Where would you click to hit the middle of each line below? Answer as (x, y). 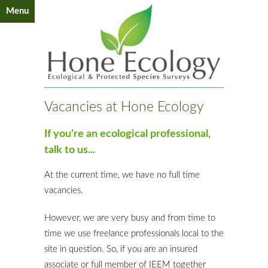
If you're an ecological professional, (127, 134)
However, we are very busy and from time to (130, 218)
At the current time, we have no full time (122, 175)
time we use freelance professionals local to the (134, 234)
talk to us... (70, 150)
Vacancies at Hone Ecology (124, 107)
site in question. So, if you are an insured (121, 249)
